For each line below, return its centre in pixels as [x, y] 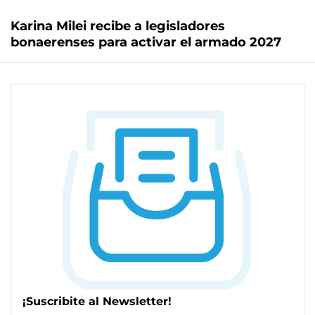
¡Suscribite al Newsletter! [97, 301]
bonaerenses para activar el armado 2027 [146, 43]
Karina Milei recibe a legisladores [118, 26]
